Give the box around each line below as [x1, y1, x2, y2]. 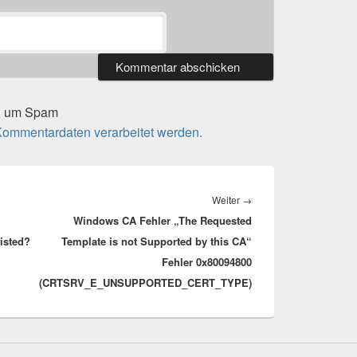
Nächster [251, 192, 293, 207]
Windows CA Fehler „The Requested [73, 213, 252, 229]
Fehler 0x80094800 [162, 254, 252, 270]
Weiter [212, 193, 242, 207]
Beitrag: [251, 213, 288, 228]
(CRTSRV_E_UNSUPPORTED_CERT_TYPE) [39, 275, 252, 291]
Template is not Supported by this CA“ [61, 233, 252, 249]
